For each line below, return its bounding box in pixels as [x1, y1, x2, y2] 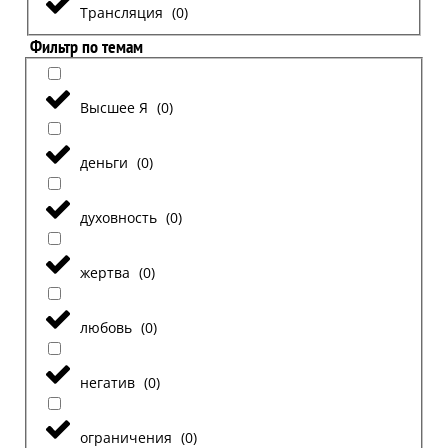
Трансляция [79, 2, 163, 22]
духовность [79, 208, 157, 228]
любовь [79, 318, 132, 338]
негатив [79, 373, 135, 393]
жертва [79, 263, 130, 283]
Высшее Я [79, 98, 148, 118]
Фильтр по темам [29, 34, 143, 58]
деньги [79, 153, 128, 173]
